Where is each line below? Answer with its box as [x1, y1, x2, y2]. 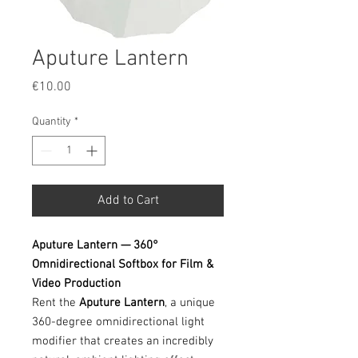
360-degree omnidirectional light [32, 315, 205, 329]
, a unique [165, 296, 215, 310]
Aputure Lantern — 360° [32, 238, 158, 253]
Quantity [32, 115, 71, 129]
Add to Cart [97, 193, 159, 209]
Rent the [32, 296, 79, 310]
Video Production [32, 276, 121, 291]
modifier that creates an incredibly [32, 334, 213, 348]
